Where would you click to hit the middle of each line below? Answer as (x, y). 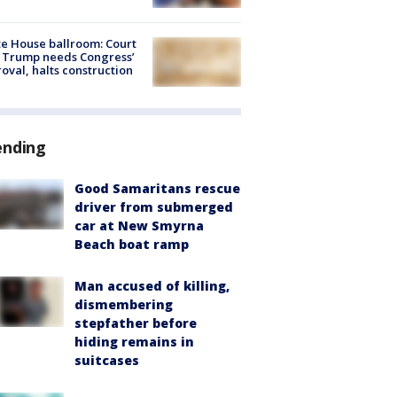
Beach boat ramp (132, 245)
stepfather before (136, 323)
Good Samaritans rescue (157, 189)
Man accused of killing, (152, 286)
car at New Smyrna (139, 226)
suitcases (107, 361)
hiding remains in (134, 342)
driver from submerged (154, 207)
